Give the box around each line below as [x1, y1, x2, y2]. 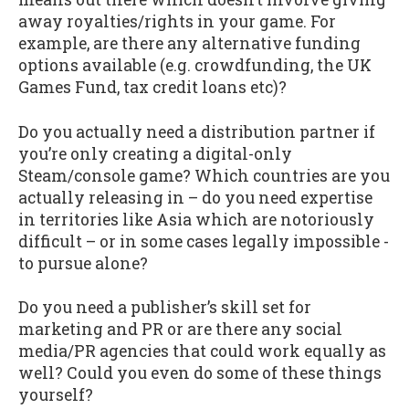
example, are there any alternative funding [18, 33, 361, 55]
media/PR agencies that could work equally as [18, 341, 386, 362]
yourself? [18, 384, 93, 406]
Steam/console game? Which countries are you [18, 164, 390, 186]
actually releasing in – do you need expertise [18, 186, 372, 208]
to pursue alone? [18, 252, 148, 274]
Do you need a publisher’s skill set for [18, 297, 311, 319]
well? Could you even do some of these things [18, 362, 382, 384]
